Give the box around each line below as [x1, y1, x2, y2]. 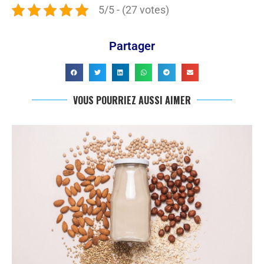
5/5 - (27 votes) [98, 4, 169, 16]
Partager [109, 39, 155, 54]
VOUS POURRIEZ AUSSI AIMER [73, 93, 191, 107]
